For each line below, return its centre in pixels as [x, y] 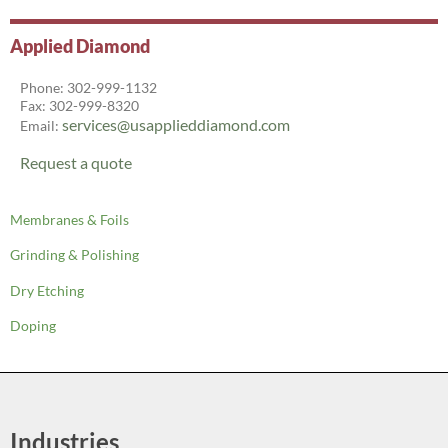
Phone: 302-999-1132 [88, 87]
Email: [41, 125]
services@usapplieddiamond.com [176, 124]
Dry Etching [47, 290]
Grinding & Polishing [74, 255]
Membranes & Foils [69, 219]
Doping [33, 326]
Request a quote [76, 162]
